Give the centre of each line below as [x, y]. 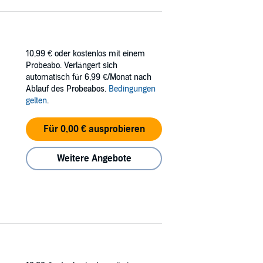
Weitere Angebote [94, 158]
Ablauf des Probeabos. [67, 89]
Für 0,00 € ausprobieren [94, 129]
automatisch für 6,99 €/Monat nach [89, 77]
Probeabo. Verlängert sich [72, 65]
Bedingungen [132, 89]
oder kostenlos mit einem [100, 53]
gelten [36, 100]
